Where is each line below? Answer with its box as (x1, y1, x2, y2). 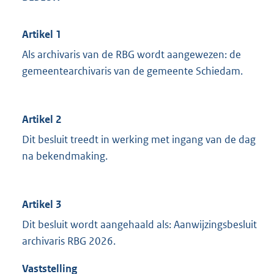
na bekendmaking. (22, 149, 108, 163)
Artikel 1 (22, 28, 61, 42)
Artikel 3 (22, 198, 61, 212)
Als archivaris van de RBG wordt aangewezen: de (22, 48, 241, 62)
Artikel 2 (22, 113, 61, 127)
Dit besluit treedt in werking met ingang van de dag (22, 133, 256, 147)
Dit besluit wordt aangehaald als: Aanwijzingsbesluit (22, 218, 257, 232)
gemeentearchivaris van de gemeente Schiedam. (22, 64, 243, 78)
